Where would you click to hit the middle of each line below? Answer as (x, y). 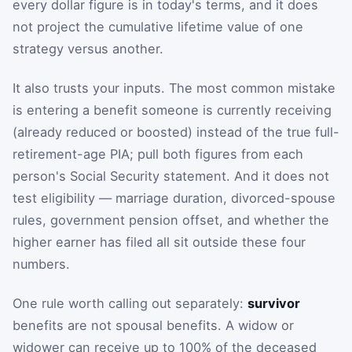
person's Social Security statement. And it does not (171, 176)
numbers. (41, 264)
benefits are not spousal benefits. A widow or (153, 325)
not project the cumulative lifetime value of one (158, 27)
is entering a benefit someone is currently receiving (172, 110)
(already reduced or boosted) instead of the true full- (176, 132)
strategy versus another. (88, 49)
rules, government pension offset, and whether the (171, 220)
